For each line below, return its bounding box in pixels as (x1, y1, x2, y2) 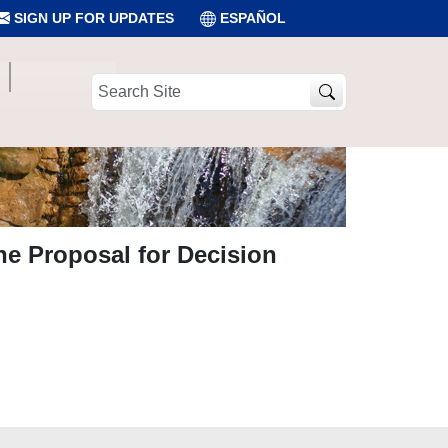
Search (90, 74, 135, 90)
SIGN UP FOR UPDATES (10, 10, 174, 26)
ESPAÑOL (220, 10, 286, 26)
